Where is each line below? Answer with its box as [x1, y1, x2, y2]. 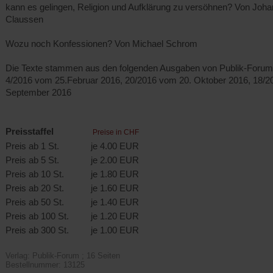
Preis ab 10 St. [5, 168, 64, 179]
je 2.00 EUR [91, 154, 139, 165]
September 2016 [5, 87, 71, 97]
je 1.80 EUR [91, 168, 139, 179]
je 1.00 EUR [91, 224, 139, 235]
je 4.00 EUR [91, 140, 139, 151]
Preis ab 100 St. [5, 210, 69, 221]
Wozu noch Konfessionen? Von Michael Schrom [5, 38, 197, 49]
